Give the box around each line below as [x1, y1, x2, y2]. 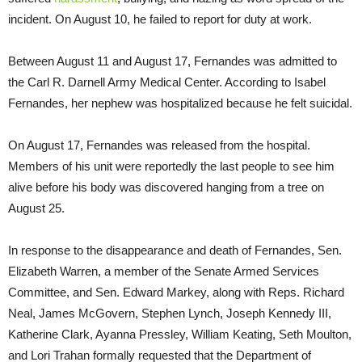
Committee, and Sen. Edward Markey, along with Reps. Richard [8, 284, 344, 299]
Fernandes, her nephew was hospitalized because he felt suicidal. [8, 95, 352, 110]
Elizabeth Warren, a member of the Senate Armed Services [8, 263, 319, 278]
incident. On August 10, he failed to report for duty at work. [8, 11, 312, 26]
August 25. [8, 200, 65, 215]
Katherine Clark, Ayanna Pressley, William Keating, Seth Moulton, [8, 326, 351, 341]
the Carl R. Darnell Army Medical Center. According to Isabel [8, 74, 326, 89]
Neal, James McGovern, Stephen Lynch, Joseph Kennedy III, [8, 305, 331, 320]
